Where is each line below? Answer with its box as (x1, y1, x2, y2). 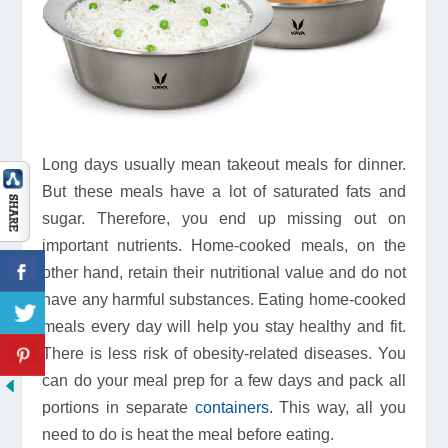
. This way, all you (268, 399, 406, 417)
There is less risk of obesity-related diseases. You (42, 345, 406, 363)
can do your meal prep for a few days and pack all (42, 372, 406, 390)
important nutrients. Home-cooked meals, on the (42, 237, 406, 255)
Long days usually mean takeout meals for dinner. (42, 156, 406, 174)
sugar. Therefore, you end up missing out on (42, 210, 406, 228)
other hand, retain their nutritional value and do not (42, 264, 406, 282)
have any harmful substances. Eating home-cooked (42, 291, 406, 309)
